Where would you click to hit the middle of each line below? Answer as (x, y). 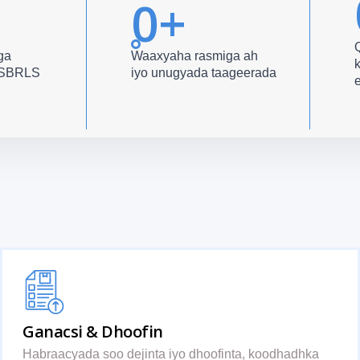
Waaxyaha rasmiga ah (194, 55)
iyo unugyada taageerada (204, 72)
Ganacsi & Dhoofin (93, 331)
